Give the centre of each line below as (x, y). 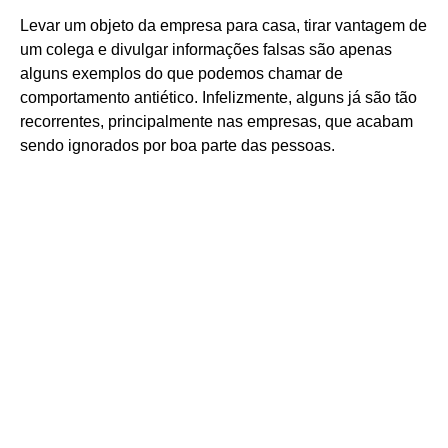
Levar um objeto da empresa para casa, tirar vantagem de (223, 25)
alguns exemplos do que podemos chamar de (181, 73)
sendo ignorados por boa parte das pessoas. (177, 145)
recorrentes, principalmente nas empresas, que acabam (216, 121)
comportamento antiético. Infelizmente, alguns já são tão (218, 97)
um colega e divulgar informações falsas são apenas (206, 49)
